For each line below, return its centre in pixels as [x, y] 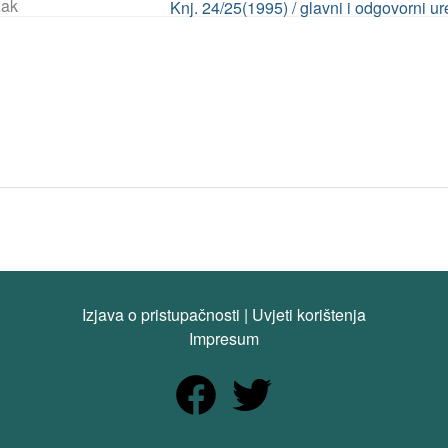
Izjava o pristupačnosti [161, 314]
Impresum [224, 338]
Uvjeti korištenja [309, 314]
